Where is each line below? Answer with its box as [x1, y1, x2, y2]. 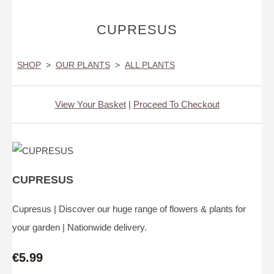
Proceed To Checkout [133, 99, 220, 110]
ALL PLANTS [125, 60, 175, 70]
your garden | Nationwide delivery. [12, 222, 147, 233]
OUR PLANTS [56, 60, 110, 70]
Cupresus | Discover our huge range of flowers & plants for [12, 204, 246, 215]
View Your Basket [54, 99, 126, 110]
